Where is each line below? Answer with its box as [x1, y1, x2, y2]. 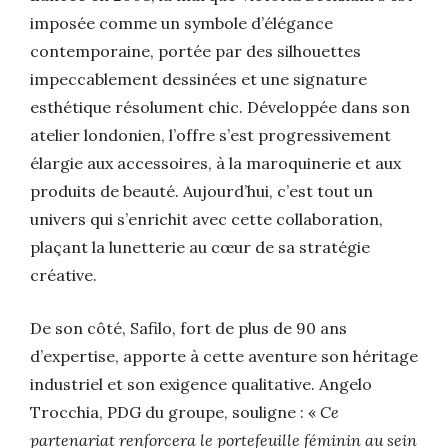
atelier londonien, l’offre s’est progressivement [30, 124, 391, 145]
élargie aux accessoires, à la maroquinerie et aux [30, 152, 401, 173]
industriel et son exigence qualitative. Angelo [30, 373, 372, 394]
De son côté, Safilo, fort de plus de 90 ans [30, 317, 347, 338]
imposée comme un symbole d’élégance [30, 12, 333, 33]
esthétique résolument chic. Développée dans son [30, 96, 410, 117]
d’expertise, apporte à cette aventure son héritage [30, 345, 418, 366]
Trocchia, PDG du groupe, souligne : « [30, 401, 320, 422]
